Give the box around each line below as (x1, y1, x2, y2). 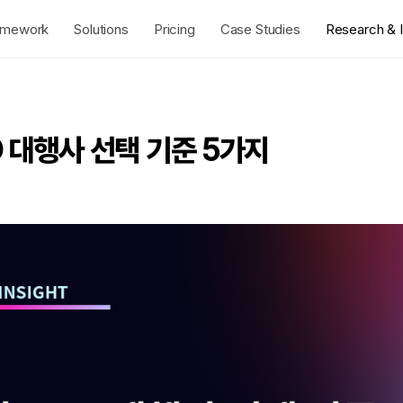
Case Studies (219, 20, 300, 38)
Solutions (74, 20, 129, 38)
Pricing (153, 20, 195, 38)
